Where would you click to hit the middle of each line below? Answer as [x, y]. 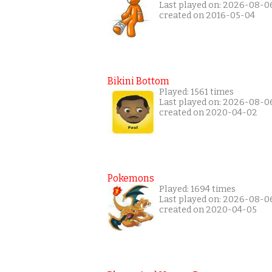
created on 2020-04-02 [208, 113]
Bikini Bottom [138, 81]
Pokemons [131, 178]
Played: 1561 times [196, 92]
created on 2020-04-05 [208, 210]
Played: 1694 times [197, 189]
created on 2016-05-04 [207, 16]
